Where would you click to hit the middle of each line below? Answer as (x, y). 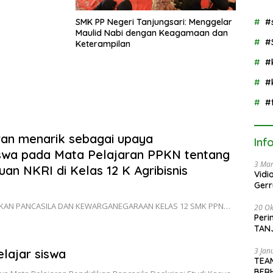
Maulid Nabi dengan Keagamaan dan (152, 33)
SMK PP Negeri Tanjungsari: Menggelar (154, 22)
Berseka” (166, 23)
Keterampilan (103, 44)
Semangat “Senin (183, 12)
